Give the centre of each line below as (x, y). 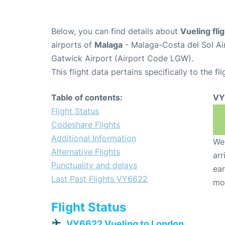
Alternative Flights (86, 152)
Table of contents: (87, 98)
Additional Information (94, 138)
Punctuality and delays (94, 165)
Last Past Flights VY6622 (99, 179)
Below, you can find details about (116, 31)
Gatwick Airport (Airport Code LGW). (122, 59)
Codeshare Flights (86, 125)
